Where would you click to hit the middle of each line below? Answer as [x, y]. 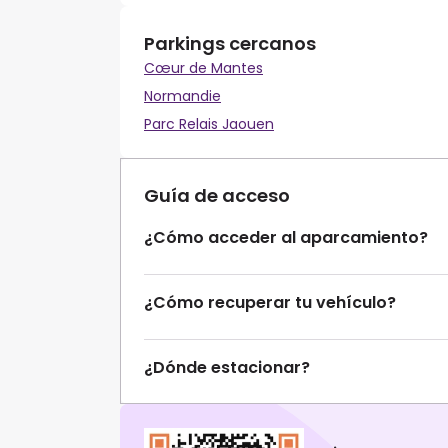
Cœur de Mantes [203, 68]
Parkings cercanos [230, 44]
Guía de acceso [217, 196]
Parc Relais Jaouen [209, 124]
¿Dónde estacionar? [227, 368]
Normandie [182, 96]
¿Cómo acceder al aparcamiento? [286, 238]
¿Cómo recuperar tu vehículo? [270, 303]
